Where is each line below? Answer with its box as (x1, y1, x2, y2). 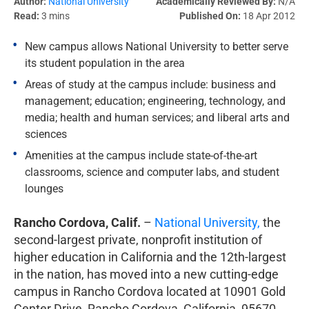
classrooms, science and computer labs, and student (25, 165, 279, 179)
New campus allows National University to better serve (25, 39, 288, 53)
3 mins (39, 10, 70, 21)
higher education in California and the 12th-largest (14, 249, 286, 264)
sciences (25, 127, 67, 141)
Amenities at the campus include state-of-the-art (25, 148, 257, 162)
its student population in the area (25, 56, 185, 70)
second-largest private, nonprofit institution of (14, 232, 262, 247)
